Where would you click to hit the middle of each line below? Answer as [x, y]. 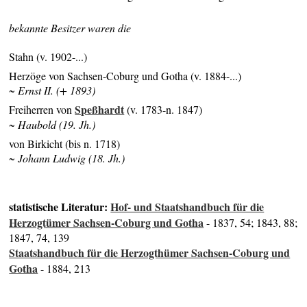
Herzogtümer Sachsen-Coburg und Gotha [107, 222]
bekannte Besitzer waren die [70, 28]
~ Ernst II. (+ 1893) [52, 90]
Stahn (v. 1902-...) [48, 57]
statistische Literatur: [60, 206]
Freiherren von [42, 110]
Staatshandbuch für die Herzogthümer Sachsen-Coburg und [150, 252]
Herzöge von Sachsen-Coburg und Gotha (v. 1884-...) [125, 75]
